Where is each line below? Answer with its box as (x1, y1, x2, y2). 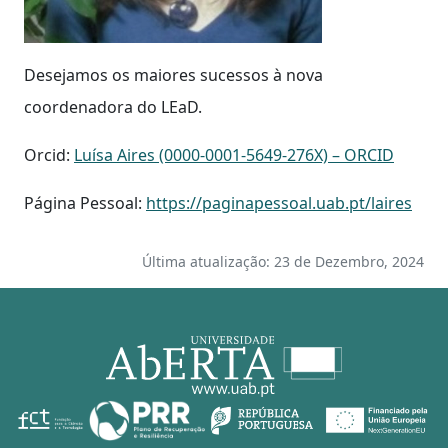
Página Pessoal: (24, 191, 146, 214)
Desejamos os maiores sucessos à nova (24, 63, 323, 86)
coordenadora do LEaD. (24, 95, 202, 118)
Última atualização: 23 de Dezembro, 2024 (142, 251, 424, 271)
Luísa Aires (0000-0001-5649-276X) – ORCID (74, 143, 394, 166)
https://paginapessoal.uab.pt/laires (146, 191, 412, 214)
